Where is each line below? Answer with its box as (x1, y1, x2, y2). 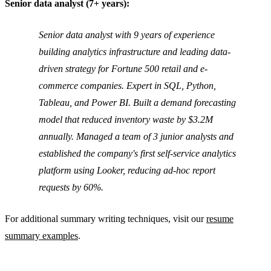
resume (206, 213, 233, 224)
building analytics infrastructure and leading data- (39, 46, 230, 57)
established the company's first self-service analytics (39, 148, 236, 158)
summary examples (5, 230, 78, 241)
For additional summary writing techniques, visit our (5, 213, 206, 224)
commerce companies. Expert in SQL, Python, (39, 80, 216, 91)
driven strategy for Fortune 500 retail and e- (39, 63, 207, 74)
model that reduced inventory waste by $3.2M (39, 114, 213, 125)
